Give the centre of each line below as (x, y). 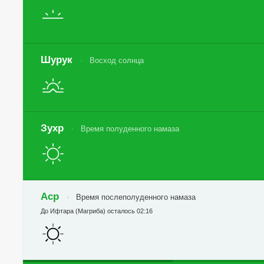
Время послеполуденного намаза (136, 197)
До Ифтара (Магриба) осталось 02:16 (97, 211)
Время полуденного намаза (130, 129)
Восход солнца (117, 60)
